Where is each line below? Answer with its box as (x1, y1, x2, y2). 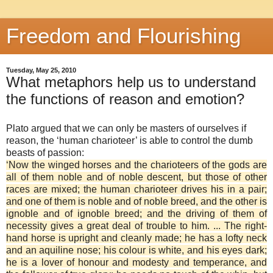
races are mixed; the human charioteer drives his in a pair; (6, 183, 267, 194)
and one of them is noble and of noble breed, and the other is (6, 196, 267, 207)
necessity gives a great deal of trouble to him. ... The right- (6, 220, 267, 231)
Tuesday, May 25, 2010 (6, 66, 76, 74)
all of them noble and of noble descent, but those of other (6, 171, 267, 182)
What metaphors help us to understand (6, 74, 256, 90)
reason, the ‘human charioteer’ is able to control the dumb (6, 135, 253, 146)
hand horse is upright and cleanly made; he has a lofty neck (6, 232, 267, 243)
